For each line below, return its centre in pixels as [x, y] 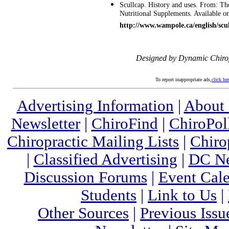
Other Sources [83, 213]
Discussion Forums [85, 177]
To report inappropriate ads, [184, 79]
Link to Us [182, 195]
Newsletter [45, 124]
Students [109, 195]
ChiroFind [124, 124]
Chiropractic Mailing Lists [93, 142]
